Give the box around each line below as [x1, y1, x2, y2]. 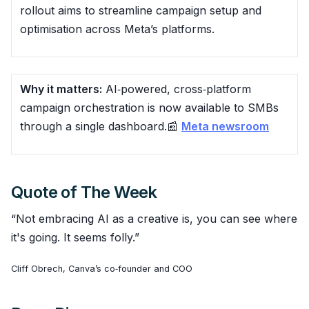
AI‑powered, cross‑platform [102, 81, 251, 96]
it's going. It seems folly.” [11, 230, 139, 244]
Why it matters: [20, 81, 102, 96]
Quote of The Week [11, 181, 157, 202]
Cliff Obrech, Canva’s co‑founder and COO [11, 263, 192, 274]
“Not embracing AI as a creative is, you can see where [11, 211, 297, 226]
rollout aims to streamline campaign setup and [20, 3, 261, 17]
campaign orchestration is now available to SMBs [20, 100, 279, 114]
